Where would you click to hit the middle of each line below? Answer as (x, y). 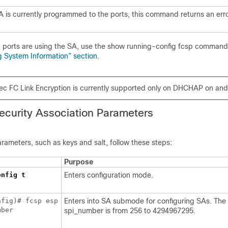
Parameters (125, 113)
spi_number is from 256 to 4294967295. (130, 211)
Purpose (79, 162)
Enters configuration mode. (109, 175)
